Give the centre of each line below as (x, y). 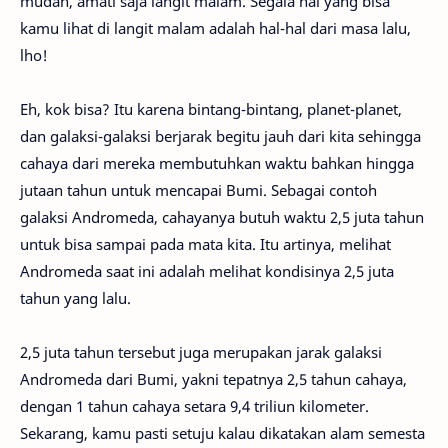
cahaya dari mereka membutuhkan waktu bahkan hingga (217, 163)
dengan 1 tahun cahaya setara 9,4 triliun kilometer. (194, 406)
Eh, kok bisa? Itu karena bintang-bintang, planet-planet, (211, 109)
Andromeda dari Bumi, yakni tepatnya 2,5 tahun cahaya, (213, 379)
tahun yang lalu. (75, 298)
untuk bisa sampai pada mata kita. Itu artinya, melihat (205, 244)
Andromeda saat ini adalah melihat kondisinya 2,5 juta (207, 271)
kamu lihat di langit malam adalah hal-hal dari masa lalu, (215, 28)
